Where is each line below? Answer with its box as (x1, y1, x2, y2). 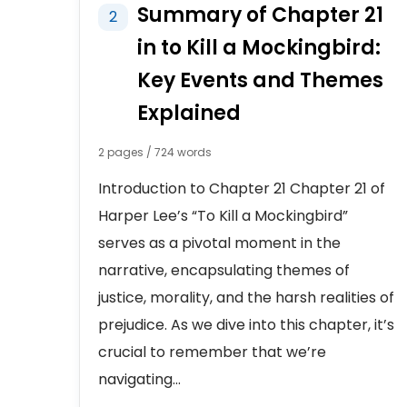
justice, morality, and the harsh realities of (98, 287, 394, 308)
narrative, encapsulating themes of (98, 260, 350, 281)
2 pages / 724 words (98, 144, 212, 160)
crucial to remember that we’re (98, 342, 326, 362)
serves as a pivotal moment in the (98, 233, 341, 253)
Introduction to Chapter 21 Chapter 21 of (98, 178, 385, 199)
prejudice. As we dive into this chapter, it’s (98, 314, 394, 335)
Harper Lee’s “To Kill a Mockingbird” (98, 205, 348, 226)
